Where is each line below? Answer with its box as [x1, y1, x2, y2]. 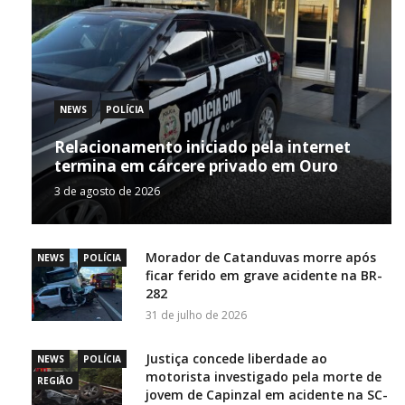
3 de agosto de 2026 [54, 183, 160, 199]
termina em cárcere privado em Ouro [54, 155, 338, 176]
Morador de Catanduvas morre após [146, 248, 376, 266]
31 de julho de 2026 [146, 306, 247, 323]
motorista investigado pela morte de [146, 367, 381, 385]
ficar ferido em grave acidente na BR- [146, 266, 382, 284]
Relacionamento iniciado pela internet [54, 136, 351, 157]
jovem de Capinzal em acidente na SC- [146, 385, 388, 403]
